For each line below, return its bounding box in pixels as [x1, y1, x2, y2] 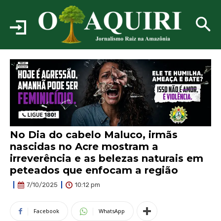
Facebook [34, 207, 59, 215]
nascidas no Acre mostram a [10, 141, 158, 153]
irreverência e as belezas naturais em [10, 152, 203, 165]
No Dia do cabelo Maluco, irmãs [10, 129, 178, 141]
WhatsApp [99, 207, 125, 215]
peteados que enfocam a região [10, 164, 178, 177]
